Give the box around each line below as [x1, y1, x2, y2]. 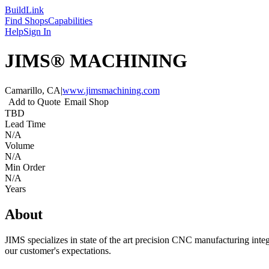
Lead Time [5, 118, 46, 129]
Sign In [23, 26, 51, 37]
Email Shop [64, 96, 109, 107]
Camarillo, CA [5, 85, 61, 95]
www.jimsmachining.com [62, 85, 160, 95]
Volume [5, 140, 34, 151]
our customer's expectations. [5, 245, 111, 256]
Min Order [5, 162, 45, 172]
